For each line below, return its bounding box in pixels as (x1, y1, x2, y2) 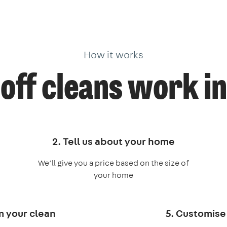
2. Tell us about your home (52, 134, 175, 148)
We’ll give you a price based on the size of (37, 157, 190, 168)
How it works (84, 47, 143, 61)
